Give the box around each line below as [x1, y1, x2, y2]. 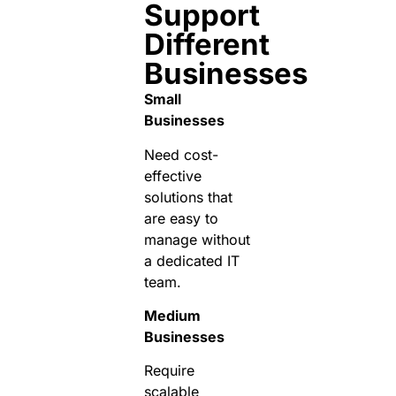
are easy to [143, 209, 218, 227]
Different [143, 27, 270, 63]
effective [143, 166, 202, 185]
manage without [143, 230, 250, 248]
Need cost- [143, 145, 218, 164]
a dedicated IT [143, 251, 240, 270]
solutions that [143, 187, 232, 206]
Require [143, 362, 194, 380]
